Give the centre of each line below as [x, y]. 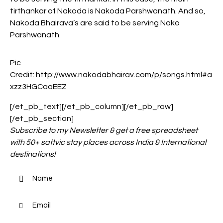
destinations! [33, 154]
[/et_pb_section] [42, 118]
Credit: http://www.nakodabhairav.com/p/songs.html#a [111, 74]
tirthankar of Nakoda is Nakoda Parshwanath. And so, [108, 11]
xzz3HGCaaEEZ [38, 86]
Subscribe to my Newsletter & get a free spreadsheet [104, 130]
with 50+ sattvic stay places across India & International [108, 142]
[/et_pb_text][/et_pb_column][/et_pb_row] [92, 106]
